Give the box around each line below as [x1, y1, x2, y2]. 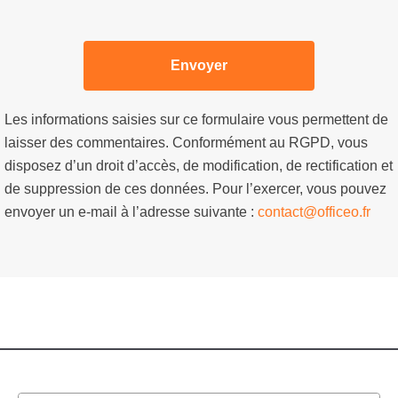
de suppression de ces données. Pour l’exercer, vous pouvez [4, 180, 386, 196]
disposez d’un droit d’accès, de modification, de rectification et [4, 157, 393, 173]
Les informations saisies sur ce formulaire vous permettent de [4, 111, 388, 127]
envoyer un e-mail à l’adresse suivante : [4, 203, 258, 219]
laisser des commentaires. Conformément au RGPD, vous [4, 134, 368, 150]
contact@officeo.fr [258, 203, 370, 219]
